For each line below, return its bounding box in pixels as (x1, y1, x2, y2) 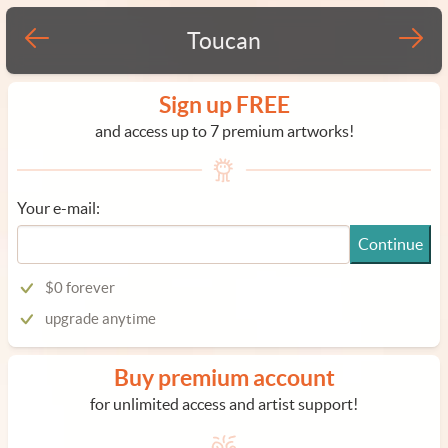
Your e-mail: (17, 199, 100, 217)
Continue (358, 235, 423, 253)
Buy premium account (113, 364, 335, 391)
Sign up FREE (158, 91, 290, 118)
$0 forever (45, 279, 115, 296)
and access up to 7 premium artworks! (94, 122, 354, 140)
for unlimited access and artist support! (90, 395, 358, 413)
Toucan (187, 27, 261, 54)
